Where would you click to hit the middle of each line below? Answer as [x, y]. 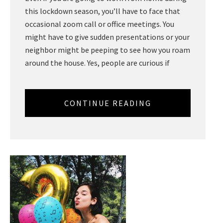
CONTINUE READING [108, 103]
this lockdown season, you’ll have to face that [103, 11]
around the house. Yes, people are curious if [97, 62]
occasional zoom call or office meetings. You [100, 24]
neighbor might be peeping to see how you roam [108, 50]
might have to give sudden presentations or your [107, 37]
